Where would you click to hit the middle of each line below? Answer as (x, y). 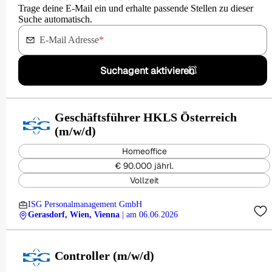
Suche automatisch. (55, 19)
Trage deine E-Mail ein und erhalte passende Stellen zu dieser (136, 8)
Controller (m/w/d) (104, 256)
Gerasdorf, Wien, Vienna (74, 215)
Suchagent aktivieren (147, 70)
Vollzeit (144, 180)
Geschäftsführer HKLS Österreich (146, 117)
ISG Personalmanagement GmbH (85, 204)
